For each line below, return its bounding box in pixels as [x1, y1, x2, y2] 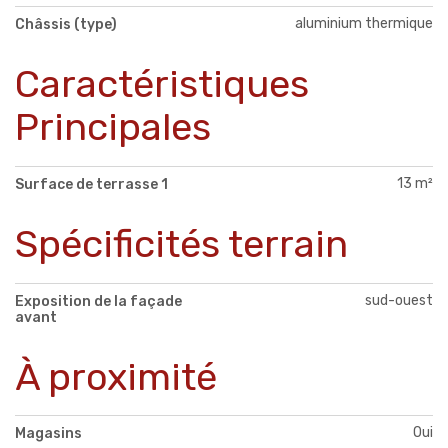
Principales [15, 103, 211, 150]
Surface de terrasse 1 [15, 175, 168, 193]
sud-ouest [365, 291, 433, 309]
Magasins [15, 425, 82, 443]
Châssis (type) [15, 15, 117, 33]
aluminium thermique [295, 14, 433, 32]
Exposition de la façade [15, 292, 182, 310]
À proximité [15, 353, 217, 400]
